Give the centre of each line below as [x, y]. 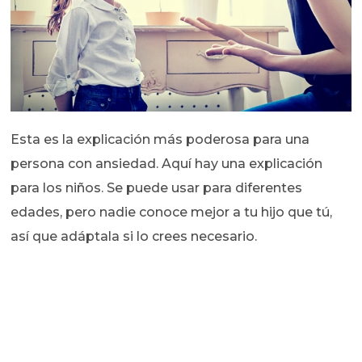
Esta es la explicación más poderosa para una [160, 140]
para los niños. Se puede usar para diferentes [157, 188]
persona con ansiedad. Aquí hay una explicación [167, 164]
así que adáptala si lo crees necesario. [134, 237]
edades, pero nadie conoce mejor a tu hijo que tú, [172, 213]
